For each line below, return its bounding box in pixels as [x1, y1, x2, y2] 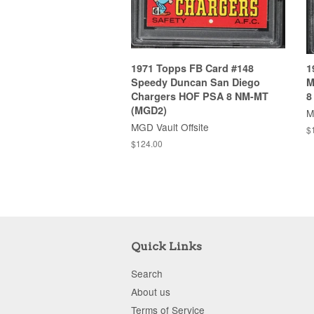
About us [131, 285, 170, 299]
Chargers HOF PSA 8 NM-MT [131, 88, 268, 103]
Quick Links [131, 239, 202, 253]
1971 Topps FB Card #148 [131, 60, 254, 75]
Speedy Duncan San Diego [131, 74, 260, 89]
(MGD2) [131, 102, 167, 117]
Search [131, 266, 163, 280]
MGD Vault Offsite [131, 119, 209, 134]
